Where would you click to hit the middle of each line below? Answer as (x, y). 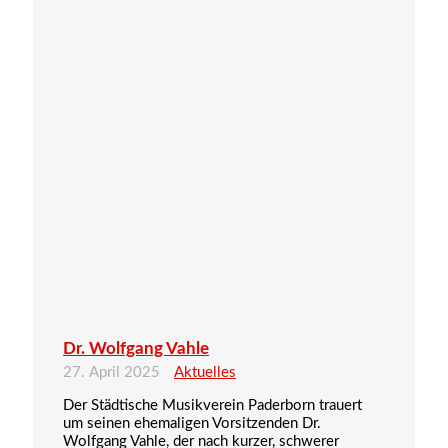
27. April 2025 (113, 372)
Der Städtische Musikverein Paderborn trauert (212, 405)
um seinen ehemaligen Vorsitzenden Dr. (192, 423)
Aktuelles (205, 372)
